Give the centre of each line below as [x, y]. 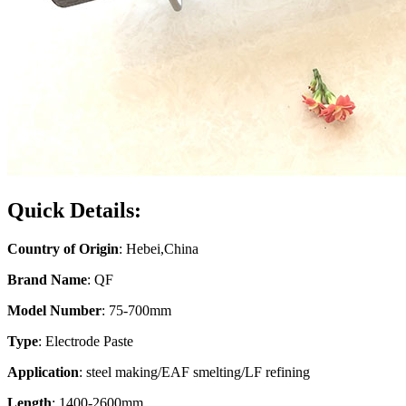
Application [43, 372]
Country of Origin [63, 248]
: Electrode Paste [86, 341]
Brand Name [47, 279]
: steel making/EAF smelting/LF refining [194, 372]
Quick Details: [74, 210]
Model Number [54, 310]
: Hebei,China [159, 248]
